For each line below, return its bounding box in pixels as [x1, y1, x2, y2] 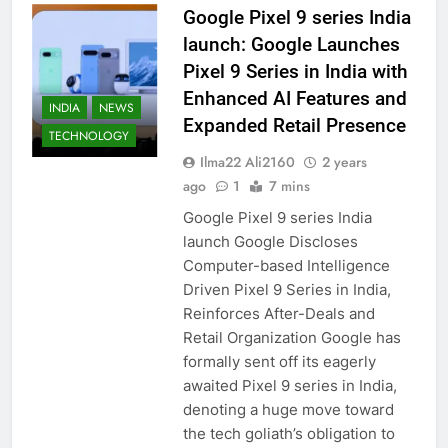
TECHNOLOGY [49, 127, 129, 146]
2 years [321, 151, 367, 172]
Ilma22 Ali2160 [199, 151, 295, 172]
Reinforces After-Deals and [182, 303, 375, 323]
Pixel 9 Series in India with [182, 59, 408, 83]
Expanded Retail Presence [182, 113, 406, 137]
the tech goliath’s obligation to [182, 423, 395, 443]
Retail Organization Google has [182, 327, 401, 347]
